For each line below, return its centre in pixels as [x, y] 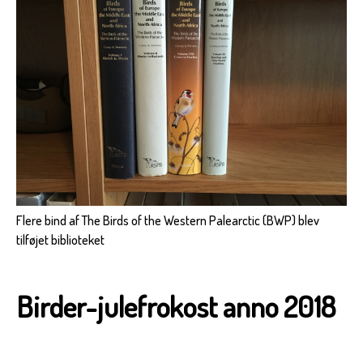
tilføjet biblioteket [60, 239]
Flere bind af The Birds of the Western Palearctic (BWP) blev [168, 220]
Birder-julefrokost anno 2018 [176, 306]
